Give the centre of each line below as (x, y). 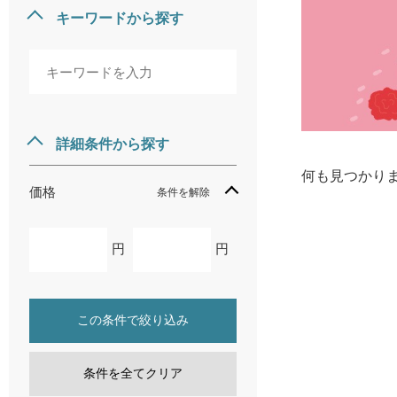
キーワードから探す (120, 17)
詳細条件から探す (113, 143)
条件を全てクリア (133, 373)
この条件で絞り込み (133, 320)
